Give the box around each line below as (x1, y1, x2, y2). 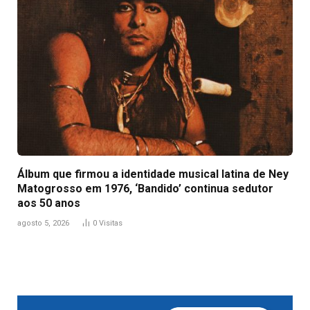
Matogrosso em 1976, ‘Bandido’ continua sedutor (17, 181, 273, 195)
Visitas (99, 218, 122, 228)
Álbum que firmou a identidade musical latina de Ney (17, 167, 289, 181)
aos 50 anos (17, 196, 80, 210)
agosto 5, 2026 (17, 218, 69, 228)
